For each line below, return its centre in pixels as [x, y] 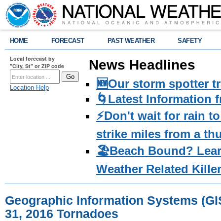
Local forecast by [32, 58]
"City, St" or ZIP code [37, 66]
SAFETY [190, 41]
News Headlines [142, 65]
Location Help [29, 88]
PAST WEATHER [131, 41]
